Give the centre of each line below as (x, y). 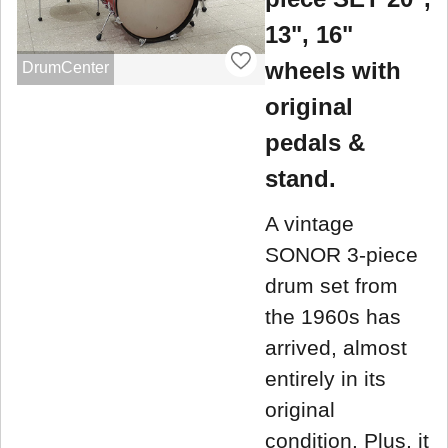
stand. (300, 178)
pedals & (315, 142)
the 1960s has (333, 317)
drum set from (331, 286)
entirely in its (325, 379)
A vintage (309, 224)
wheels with (333, 70)
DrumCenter (65, 68)
